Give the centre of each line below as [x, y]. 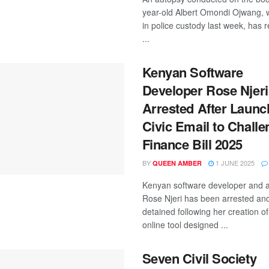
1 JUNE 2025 [234, 163]
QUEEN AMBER [177, 163]
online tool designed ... [185, 225]
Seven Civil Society [199, 258]
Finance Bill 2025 [192, 144]
